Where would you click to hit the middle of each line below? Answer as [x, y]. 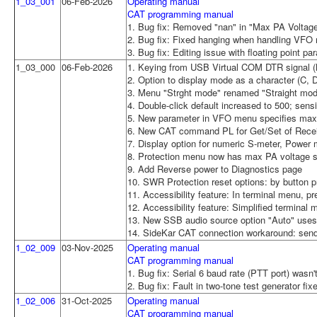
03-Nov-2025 [87, 247]
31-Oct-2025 [87, 300]
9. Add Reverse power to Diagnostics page [215, 168]
